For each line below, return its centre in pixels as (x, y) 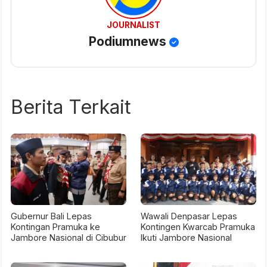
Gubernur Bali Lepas (51, 216)
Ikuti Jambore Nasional (186, 238)
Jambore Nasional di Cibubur (69, 238)
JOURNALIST (133, 25)
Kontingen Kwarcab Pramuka (198, 227)
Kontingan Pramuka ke (55, 227)
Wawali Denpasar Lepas (189, 216)
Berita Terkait (71, 107)
